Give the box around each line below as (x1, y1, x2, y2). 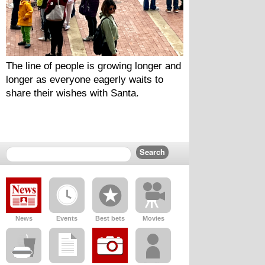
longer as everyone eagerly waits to (6, 73, 163, 85)
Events (56, 215, 77, 222)
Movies (142, 215, 164, 222)
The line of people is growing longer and (6, 60, 181, 72)
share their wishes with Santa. (6, 87, 139, 99)
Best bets (95, 215, 125, 222)
